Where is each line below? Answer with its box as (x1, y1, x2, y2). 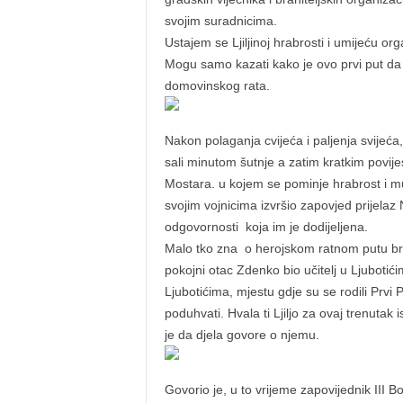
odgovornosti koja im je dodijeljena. (164, 219, 368, 234)
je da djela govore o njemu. (164, 327, 319, 342)
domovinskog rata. (164, 78, 270, 93)
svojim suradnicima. (164, 13, 277, 28)
